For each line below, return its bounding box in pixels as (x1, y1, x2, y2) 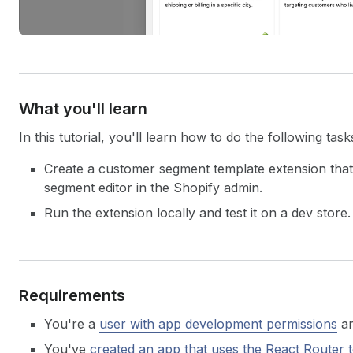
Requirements (19, 285, 125, 305)
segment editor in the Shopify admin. (44, 179, 262, 195)
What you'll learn (19, 98, 147, 118)
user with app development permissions (99, 315, 337, 332)
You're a (44, 315, 99, 332)
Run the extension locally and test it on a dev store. (44, 204, 351, 221)
